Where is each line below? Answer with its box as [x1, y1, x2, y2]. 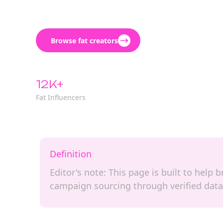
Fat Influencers [36, 93, 86, 102]
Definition [50, 148, 92, 160]
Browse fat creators [51, 35, 118, 45]
